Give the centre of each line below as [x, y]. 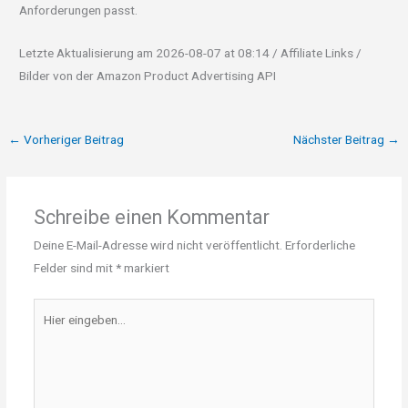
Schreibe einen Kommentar [151, 218]
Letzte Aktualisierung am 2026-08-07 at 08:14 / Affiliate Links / [191, 53]
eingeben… [61, 331]
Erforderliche [320, 245]
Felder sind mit [74, 268]
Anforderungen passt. [79, 10]
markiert [145, 268]
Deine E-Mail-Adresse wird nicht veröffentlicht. [158, 245]
